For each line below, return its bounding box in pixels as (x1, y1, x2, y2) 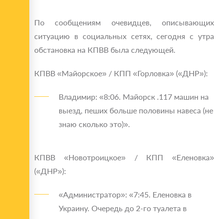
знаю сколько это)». (59, 119, 130, 129)
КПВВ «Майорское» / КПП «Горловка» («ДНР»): (34, 68, 208, 78)
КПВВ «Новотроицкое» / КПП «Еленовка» (34, 153, 214, 162)
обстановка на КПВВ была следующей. (34, 45, 175, 55)
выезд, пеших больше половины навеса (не (59, 106, 213, 115)
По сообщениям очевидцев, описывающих (34, 18, 214, 27)
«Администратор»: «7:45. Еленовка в (59, 190, 192, 199)
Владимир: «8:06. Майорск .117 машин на (59, 92, 209, 102)
